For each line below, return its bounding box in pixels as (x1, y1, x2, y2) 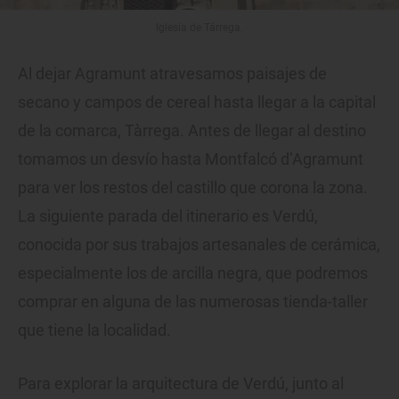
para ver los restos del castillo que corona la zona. (18, 177, 368, 197)
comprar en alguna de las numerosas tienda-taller (18, 291, 368, 311)
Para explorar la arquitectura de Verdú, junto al (18, 373, 344, 393)
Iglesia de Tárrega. (155, 20, 244, 34)
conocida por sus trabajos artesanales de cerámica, (18, 234, 380, 254)
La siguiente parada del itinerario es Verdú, (18, 206, 318, 225)
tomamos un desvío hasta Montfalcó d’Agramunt (18, 149, 363, 168)
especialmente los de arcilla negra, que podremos (18, 263, 368, 282)
